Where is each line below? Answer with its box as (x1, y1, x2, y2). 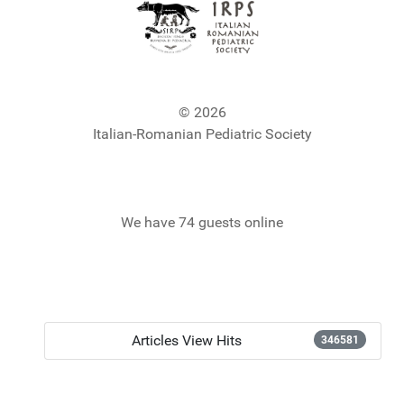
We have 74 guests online (121, 214, 283, 232)
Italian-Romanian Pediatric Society (92, 125, 312, 143)
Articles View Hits (132, 332, 243, 350)
